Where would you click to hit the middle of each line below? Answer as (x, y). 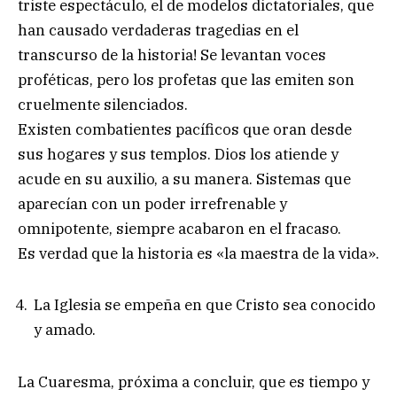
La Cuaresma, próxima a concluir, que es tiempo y (194, 382)
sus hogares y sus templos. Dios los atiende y (178, 154)
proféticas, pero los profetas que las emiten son (186, 79)
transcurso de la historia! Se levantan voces (172, 54)
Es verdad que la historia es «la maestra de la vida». (198, 253)
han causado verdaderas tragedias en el (158, 30)
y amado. (65, 330)
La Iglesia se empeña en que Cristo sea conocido (205, 305)
